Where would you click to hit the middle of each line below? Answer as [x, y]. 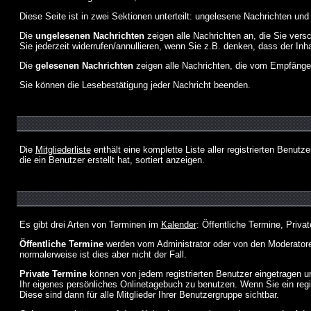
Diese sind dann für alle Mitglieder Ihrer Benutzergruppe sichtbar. [149, 295]
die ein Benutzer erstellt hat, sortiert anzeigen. [112, 160]
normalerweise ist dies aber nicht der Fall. [103, 254]
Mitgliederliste [63, 150]
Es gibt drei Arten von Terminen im [90, 225]
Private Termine [53, 274]
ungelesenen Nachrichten [90, 36]
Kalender [178, 225]
